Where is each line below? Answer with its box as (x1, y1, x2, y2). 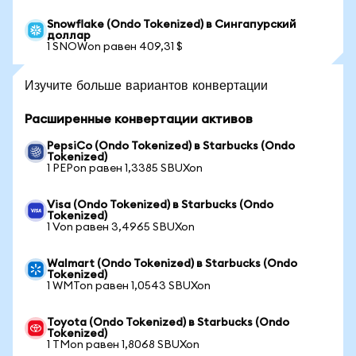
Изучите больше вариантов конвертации (25, 76, 268, 93)
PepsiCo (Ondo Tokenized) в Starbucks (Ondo (47, 141, 295, 152)
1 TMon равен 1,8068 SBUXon (47, 339, 199, 350)
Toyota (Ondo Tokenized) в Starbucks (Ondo (47, 317, 289, 328)
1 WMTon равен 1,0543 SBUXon (47, 281, 211, 292)
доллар (47, 30, 91, 41)
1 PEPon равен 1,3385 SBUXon (47, 163, 203, 174)
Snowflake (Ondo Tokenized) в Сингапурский (47, 19, 296, 30)
